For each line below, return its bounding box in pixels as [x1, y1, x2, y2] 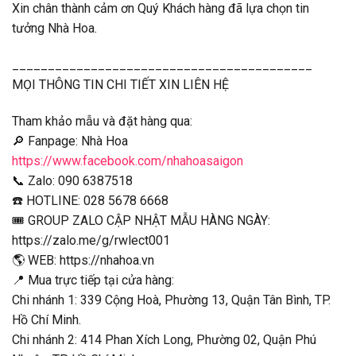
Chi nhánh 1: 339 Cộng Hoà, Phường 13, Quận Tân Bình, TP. [12, 292, 331, 308]
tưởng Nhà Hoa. [12, 20, 97, 36]
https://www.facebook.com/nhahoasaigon [12, 153, 243, 168]
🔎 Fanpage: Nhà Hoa [12, 133, 128, 149]
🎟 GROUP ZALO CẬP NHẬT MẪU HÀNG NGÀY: [12, 212, 270, 228]
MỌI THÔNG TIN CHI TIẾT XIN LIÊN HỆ [12, 76, 229, 92]
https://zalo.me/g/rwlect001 [12, 232, 170, 248]
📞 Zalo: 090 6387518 [12, 172, 133, 188]
